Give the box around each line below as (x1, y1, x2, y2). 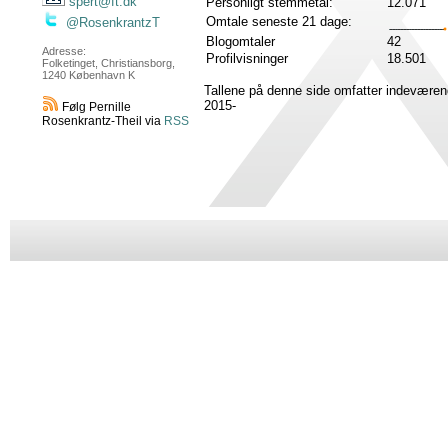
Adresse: (42, 45, 86, 58)
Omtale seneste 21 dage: (206, 14, 352, 29)
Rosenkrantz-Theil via (42, 114, 164, 129)
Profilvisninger (206, 51, 288, 66)
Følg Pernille (59, 100, 131, 115)
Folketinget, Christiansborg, (42, 57, 175, 70)
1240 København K (42, 69, 135, 82)
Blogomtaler (206, 34, 275, 49)
